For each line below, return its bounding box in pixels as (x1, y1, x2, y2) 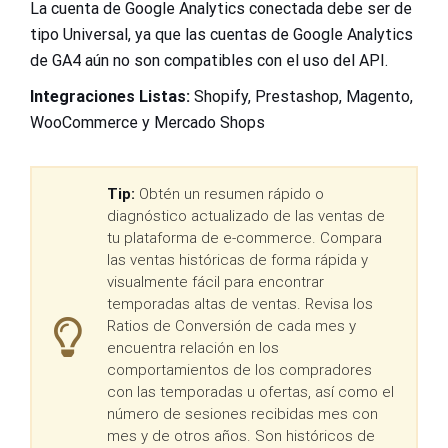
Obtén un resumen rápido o (135, 184, 324, 203)
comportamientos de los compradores (107, 360, 372, 379)
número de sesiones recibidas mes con (107, 404, 378, 423)
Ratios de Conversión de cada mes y (107, 316, 356, 335)
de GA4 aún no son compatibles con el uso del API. (30, 50, 388, 70)
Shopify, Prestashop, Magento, (190, 86, 413, 106)
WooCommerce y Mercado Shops (30, 112, 265, 132)
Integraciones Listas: (30, 86, 190, 106)
